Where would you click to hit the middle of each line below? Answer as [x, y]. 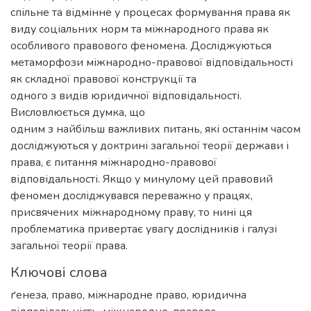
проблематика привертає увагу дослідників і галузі [144, 229]
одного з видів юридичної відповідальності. [126, 96]
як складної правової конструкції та [103, 79]
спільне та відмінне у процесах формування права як [150, 13]
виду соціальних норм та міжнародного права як [140, 30]
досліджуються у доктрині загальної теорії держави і [150, 146]
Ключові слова [59, 273]
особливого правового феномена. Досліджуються [141, 46]
